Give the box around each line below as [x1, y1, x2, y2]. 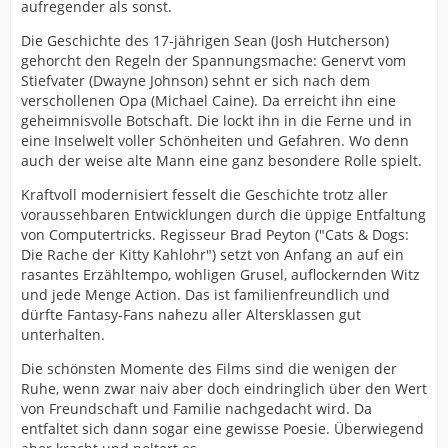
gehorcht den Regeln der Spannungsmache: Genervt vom [21, 50, 406, 70]
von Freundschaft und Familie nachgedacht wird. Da [21, 398, 372, 418]
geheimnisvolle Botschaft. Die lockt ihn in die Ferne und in [21, 110, 412, 130]
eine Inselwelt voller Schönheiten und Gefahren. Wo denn [21, 130, 409, 150]
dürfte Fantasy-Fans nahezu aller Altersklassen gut [21, 304, 361, 324]
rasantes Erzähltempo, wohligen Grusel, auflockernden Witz [21, 264, 420, 284]
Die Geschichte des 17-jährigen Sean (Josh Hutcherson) [21, 30, 389, 50]
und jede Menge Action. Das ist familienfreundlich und [21, 284, 390, 304]
